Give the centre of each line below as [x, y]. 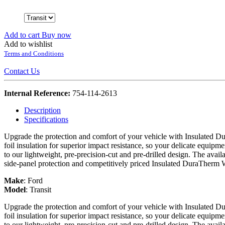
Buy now [57, 35]
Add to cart [23, 35]
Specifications [46, 119]
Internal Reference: [38, 93]
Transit [40, 189]
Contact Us [22, 71]
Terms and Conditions [34, 53]
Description [42, 110]
